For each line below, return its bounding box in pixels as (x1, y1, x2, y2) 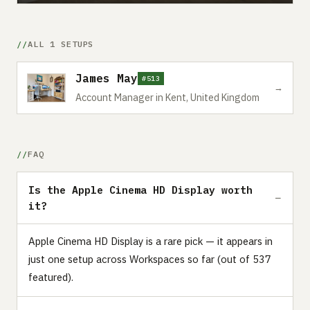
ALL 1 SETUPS (27, 38, 94, 49)
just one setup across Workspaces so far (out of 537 (28, 252, 271, 266)
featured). (28, 270, 73, 284)
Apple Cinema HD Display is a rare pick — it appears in (28, 234, 273, 248)
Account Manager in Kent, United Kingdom (75, 91, 259, 104)
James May (75, 71, 138, 85)
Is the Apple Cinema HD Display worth (28, 183, 253, 197)
